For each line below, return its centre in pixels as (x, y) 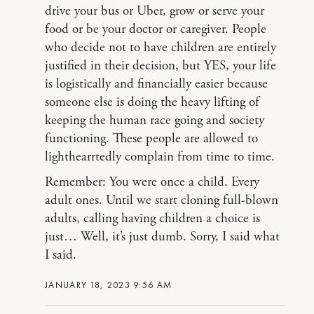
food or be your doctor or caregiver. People (156, 29)
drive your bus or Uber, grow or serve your (155, 11)
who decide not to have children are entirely (161, 48)
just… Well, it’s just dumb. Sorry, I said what (162, 237)
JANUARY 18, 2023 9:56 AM (109, 285)
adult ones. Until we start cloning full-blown (162, 200)
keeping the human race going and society (155, 121)
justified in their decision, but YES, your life (161, 66)
